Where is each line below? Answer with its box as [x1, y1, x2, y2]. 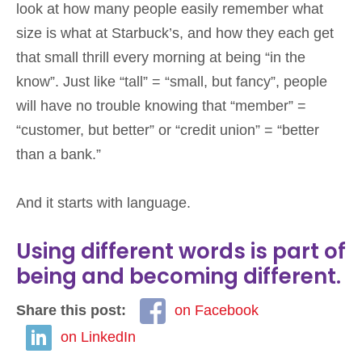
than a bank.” [16, 145, 101, 162]
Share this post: [16, 301, 130, 318]
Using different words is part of [16, 236, 346, 266]
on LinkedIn [61, 328, 136, 345]
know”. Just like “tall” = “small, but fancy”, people [16, 73, 327, 90]
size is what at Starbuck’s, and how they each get [16, 24, 334, 41]
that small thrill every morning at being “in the [16, 48, 305, 65]
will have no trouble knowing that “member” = [16, 97, 306, 114]
